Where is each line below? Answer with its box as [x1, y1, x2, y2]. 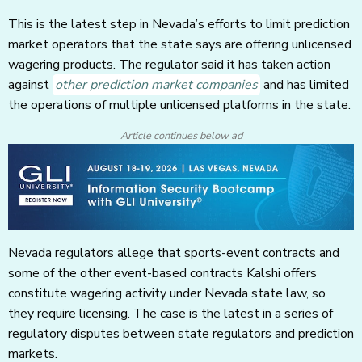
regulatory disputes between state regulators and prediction [8, 325, 354, 343]
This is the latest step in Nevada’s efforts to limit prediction [8, 15, 350, 34]
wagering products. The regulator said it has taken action [8, 56, 330, 74]
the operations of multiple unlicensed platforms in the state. [8, 96, 351, 115]
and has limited [260, 76, 349, 95]
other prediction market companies [55, 76, 258, 95]
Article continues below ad [120, 128, 242, 144]
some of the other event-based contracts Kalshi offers [8, 264, 317, 283]
